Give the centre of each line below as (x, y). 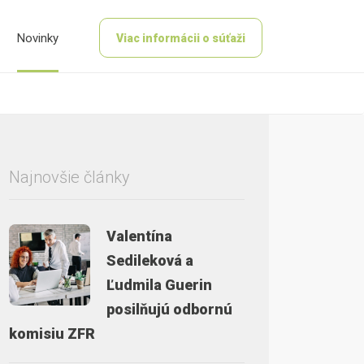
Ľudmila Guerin (159, 285)
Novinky (37, 38)
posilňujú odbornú (169, 309)
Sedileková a (150, 260)
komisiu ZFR (52, 334)
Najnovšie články (69, 177)
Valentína (139, 236)
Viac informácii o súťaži (180, 38)
